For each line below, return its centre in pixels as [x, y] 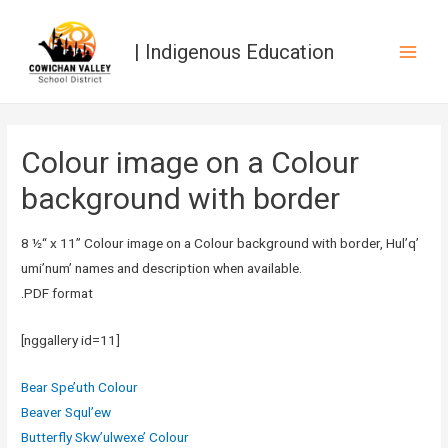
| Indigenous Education [233, 51]
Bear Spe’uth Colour [80, 386]
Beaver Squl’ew [66, 411]
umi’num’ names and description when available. [162, 267]
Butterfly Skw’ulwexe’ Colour [105, 436]
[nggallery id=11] [71, 339]
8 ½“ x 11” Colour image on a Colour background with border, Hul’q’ [220, 242]
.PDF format [57, 292]
